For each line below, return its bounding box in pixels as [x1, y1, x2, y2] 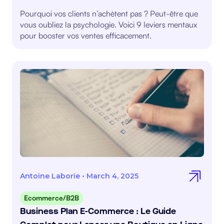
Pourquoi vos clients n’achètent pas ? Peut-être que [20, 8, 198, 18]
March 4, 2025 [86, 171, 138, 180]
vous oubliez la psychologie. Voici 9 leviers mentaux [20, 19, 197, 29]
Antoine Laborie [20, 171, 80, 180]
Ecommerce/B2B [24, 193, 79, 202]
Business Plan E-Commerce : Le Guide [20, 207, 176, 216]
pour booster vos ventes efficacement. [20, 30, 151, 40]
